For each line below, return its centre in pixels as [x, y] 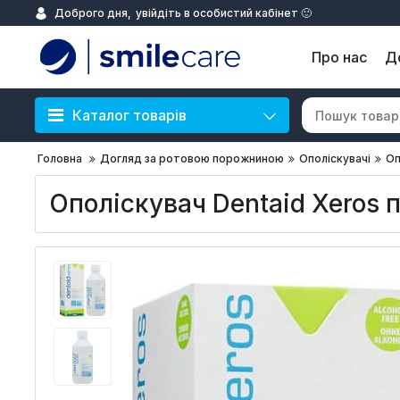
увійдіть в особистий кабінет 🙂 [224, 12]
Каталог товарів [129, 115]
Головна [60, 158]
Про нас [339, 57]
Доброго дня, [93, 12]
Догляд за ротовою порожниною [192, 158]
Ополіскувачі [335, 158]
